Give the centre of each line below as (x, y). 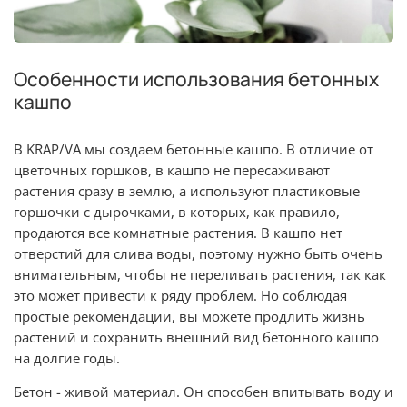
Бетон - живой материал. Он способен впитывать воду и (203, 392)
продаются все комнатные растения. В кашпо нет (178, 233)
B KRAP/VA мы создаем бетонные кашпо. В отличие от (194, 149)
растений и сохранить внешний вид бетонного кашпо (196, 337)
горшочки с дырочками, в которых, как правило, (177, 212)
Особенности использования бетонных (196, 79)
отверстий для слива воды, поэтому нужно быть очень (198, 253)
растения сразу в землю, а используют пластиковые (187, 191)
